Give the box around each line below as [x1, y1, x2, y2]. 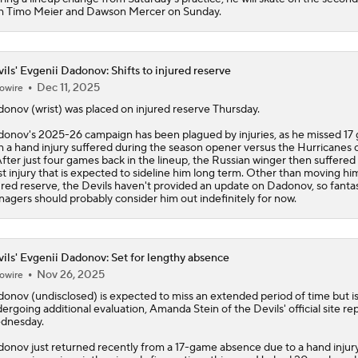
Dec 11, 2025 [36, 80, 100, 95]
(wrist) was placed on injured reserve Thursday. [28, 101, 260, 117]
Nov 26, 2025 [36, 267, 105, 282]
